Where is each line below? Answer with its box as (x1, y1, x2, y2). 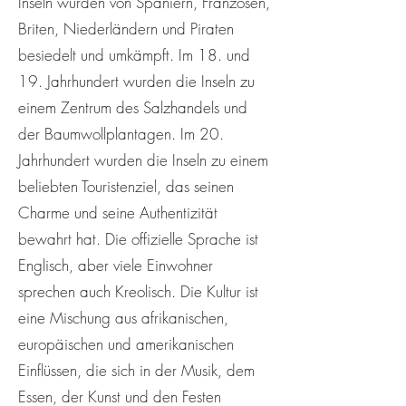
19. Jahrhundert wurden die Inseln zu (18, 71, 255, 92)
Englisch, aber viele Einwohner (18, 255, 213, 275)
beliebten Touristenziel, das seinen (18, 176, 234, 197)
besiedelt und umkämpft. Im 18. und (18, 44, 250, 65)
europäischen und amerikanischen (18, 333, 234, 354)
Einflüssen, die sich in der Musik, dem (18, 360, 255, 381)
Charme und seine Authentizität (18, 202, 217, 223)
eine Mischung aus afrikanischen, (18, 307, 228, 328)
